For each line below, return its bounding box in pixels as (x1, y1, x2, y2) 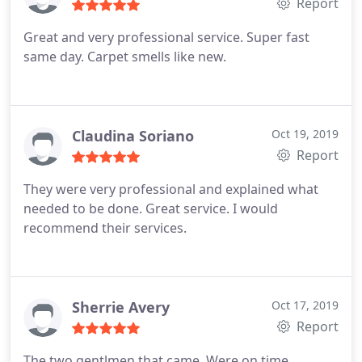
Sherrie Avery (72, 297, 170, 317)
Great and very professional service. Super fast (23, 28, 309, 46)
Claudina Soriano (72, 126, 194, 145)
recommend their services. (23, 219, 187, 237)
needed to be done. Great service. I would (23, 200, 278, 217)
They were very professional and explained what (23, 180, 318, 198)
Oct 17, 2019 (271, 297, 339, 313)
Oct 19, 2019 (271, 126, 339, 141)
